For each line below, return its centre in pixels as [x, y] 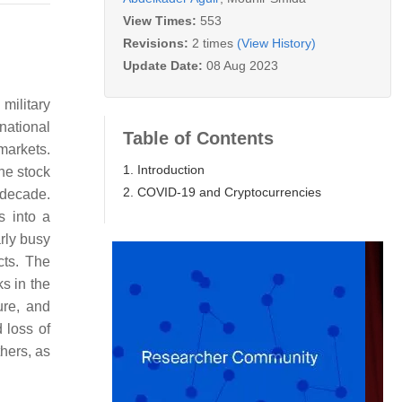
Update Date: [165, 65]
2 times [213, 43]
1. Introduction [164, 169]
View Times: [162, 20]
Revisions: [157, 43]
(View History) [276, 43]
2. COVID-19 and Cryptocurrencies [222, 192]
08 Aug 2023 [242, 65]
